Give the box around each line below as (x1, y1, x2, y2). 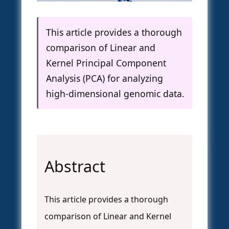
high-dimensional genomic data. (46, 87, 185, 100)
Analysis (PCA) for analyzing (46, 72, 163, 85)
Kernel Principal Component (46, 57, 166, 70)
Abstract (44, 156, 105, 177)
